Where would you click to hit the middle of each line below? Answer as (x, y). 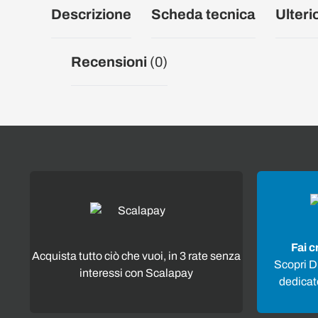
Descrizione (91, 14)
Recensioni (110, 62)
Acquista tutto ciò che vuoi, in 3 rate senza (136, 256)
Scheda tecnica (203, 14)
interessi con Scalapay (136, 273)
